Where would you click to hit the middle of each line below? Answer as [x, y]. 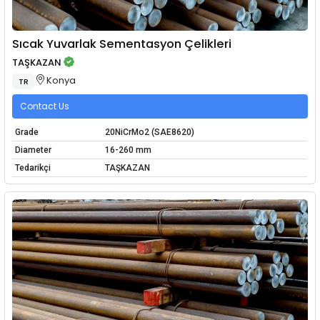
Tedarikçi [32, 167]
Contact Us [45, 106]
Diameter [33, 150]
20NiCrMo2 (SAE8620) [149, 132]
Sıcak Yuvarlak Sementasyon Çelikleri [122, 44]
